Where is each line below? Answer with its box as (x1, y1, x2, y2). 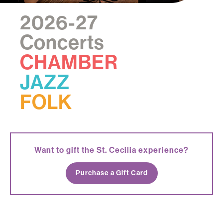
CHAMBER (20, 51, 118, 75)
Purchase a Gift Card (75, 169, 148, 177)
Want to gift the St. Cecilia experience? (34, 145, 189, 155)
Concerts (20, 31, 104, 55)
